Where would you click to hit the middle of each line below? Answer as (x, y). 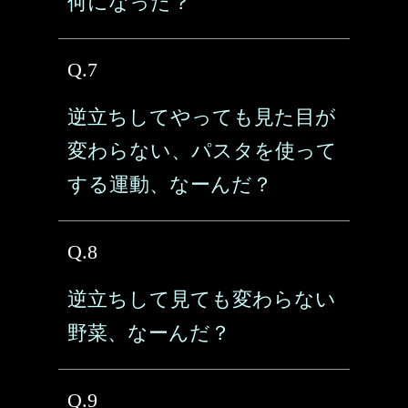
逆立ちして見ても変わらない (202, 299)
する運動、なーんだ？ (170, 184)
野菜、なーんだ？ (149, 333)
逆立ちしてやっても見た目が (202, 117)
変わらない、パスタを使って (202, 151)
